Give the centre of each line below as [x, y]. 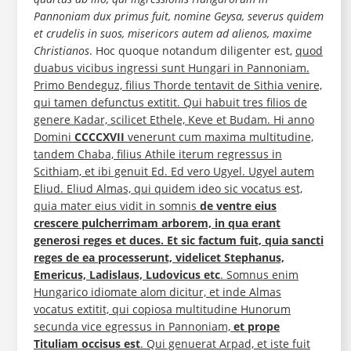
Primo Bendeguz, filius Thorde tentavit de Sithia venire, [177, 85]
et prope [256, 327]
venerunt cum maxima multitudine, [219, 137]
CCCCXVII [99, 137]
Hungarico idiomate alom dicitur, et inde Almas [157, 292]
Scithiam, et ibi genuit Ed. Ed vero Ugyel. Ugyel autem [174, 172]
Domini [54, 137]
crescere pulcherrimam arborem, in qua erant [157, 223]
